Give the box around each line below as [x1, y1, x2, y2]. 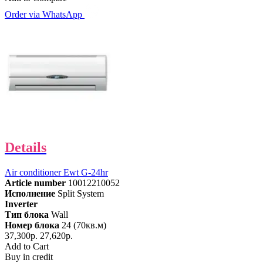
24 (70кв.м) [62, 220, 106, 230]
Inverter [5, 198, 38, 209]
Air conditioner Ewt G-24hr [5, 167, 108, 177]
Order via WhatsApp [5, 9, 85, 19]
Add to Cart [5, 241, 49, 251]
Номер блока [5, 220, 59, 230]
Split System [58, 188, 104, 198]
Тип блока [5, 209, 49, 220]
